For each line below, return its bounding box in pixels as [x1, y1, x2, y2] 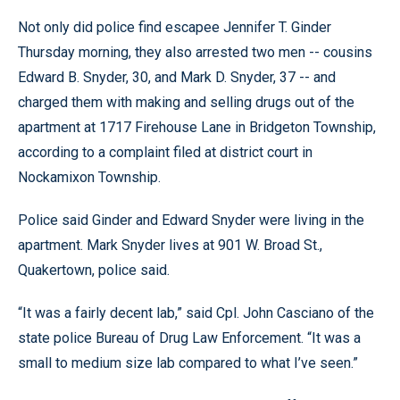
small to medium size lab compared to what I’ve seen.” [18, 354, 358, 371]
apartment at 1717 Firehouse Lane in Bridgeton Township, [18, 119, 376, 136]
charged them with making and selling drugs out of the [18, 94, 354, 111]
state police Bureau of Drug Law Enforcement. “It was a [18, 329, 361, 346]
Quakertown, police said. [18, 262, 170, 279]
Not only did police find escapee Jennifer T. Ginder [18, 19, 331, 36]
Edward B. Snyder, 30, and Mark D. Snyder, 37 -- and [18, 69, 336, 86]
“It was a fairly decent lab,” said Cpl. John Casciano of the [18, 304, 374, 321]
